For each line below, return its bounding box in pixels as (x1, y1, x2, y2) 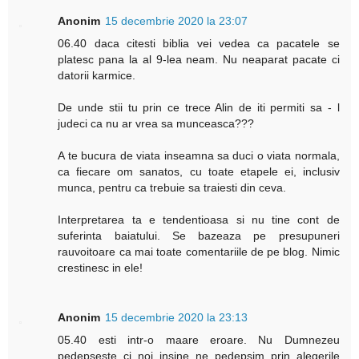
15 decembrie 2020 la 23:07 (105, 14, 248, 28)
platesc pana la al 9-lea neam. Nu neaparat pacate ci (58, 53, 340, 67)
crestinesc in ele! (58, 261, 143, 275)
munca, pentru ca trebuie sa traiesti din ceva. (58, 181, 287, 195)
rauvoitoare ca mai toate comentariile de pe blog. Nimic (58, 245, 340, 259)
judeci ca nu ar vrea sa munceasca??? (58, 117, 255, 131)
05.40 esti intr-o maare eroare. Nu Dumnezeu (58, 333, 340, 347)
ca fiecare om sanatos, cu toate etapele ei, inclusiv (58, 165, 340, 179)
